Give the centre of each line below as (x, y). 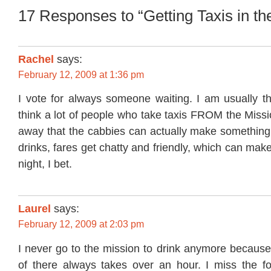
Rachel (36, 59)
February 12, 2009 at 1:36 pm (81, 74)
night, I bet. (45, 164)
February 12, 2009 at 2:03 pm (81, 224)
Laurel (34, 209)
